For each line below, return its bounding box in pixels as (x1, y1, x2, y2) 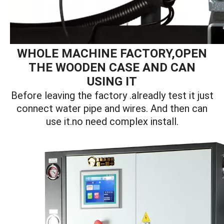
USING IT (87, 74, 137, 89)
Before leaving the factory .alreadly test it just (10, 89, 213, 102)
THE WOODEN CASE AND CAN (28, 60, 195, 75)
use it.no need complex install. (45, 115, 178, 128)
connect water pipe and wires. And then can (16, 102, 207, 115)
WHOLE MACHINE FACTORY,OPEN (17, 46, 207, 61)
